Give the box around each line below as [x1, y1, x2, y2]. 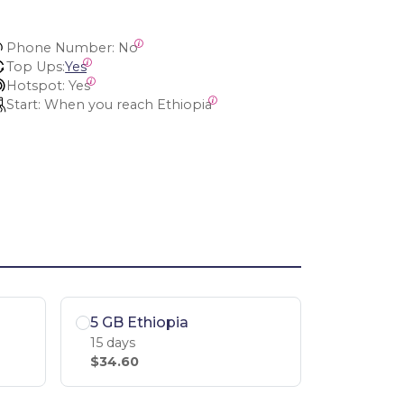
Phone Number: [6, 40, 115, 56]
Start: [6, 96, 41, 113]
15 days [90, 334, 135, 351]
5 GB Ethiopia [90, 313, 188, 331]
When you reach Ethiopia [44, 96, 213, 113]
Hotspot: [6, 78, 66, 94]
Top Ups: [6, 59, 66, 75]
